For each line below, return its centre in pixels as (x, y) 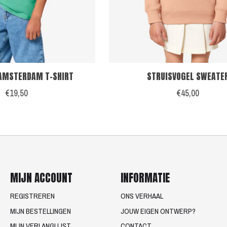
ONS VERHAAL (142, 196)
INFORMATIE (145, 178)
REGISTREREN (32, 196)
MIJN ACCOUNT (41, 178)
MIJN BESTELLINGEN (40, 211)
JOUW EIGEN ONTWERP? (158, 211)
